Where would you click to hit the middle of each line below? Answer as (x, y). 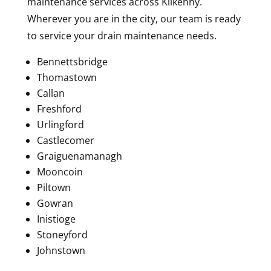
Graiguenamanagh (79, 156)
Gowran (55, 204)
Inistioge (56, 219)
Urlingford (60, 125)
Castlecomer (65, 141)
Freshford (59, 109)
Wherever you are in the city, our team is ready (134, 19)
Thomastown (67, 78)
